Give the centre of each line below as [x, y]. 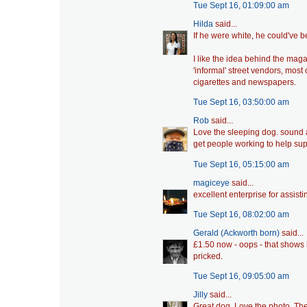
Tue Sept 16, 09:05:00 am [241, 277]
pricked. [208, 256]
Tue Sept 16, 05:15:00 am [241, 164]
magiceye [211, 183]
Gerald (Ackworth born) [236, 233]
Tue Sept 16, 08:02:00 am [241, 214]
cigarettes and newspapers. [245, 82]
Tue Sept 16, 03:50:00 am [241, 102]
